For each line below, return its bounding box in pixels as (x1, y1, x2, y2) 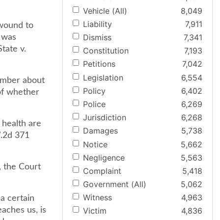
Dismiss (83, 32, 111, 42)
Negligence (83, 152, 125, 163)
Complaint (83, 165, 121, 176)
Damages (83, 126, 118, 136)
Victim (83, 206, 107, 216)
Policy (83, 85, 106, 96)
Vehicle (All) (83, 5, 127, 16)
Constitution (83, 46, 129, 56)
